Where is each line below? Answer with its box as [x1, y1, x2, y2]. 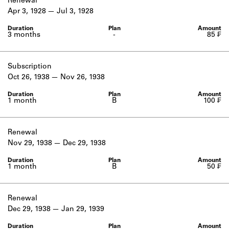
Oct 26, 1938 [8, 74, 50, 81]
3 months [8, 32, 40, 39]
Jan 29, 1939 [61, 206, 104, 213]
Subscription [8, 63, 52, 71]
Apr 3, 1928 [8, 8, 46, 15]
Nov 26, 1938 [60, 74, 105, 81]
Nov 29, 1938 [8, 140, 52, 147]
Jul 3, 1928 [57, 8, 94, 15]
